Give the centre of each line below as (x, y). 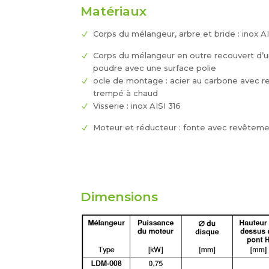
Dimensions (119, 196)
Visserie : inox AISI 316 (137, 105)
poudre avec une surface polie (155, 68)
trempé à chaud (126, 93)
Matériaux (114, 11)
